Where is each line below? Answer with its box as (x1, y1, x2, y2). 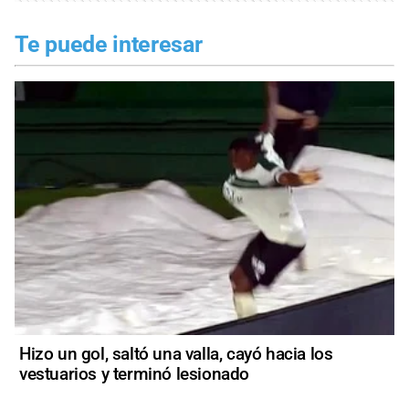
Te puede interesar (15, 31, 203, 58)
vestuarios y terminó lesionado (19, 363, 250, 385)
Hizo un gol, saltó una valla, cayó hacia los (19, 343, 333, 365)
